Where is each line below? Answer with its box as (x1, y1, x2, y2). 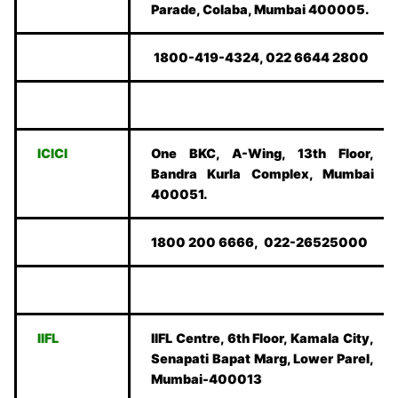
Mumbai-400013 (151, 371, 263, 387)
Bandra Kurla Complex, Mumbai (151, 166, 374, 182)
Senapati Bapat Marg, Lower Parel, (151, 351, 374, 367)
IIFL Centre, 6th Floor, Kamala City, (151, 330, 374, 346)
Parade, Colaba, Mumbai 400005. (151, 2, 370, 18)
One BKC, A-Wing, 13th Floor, (151, 146, 374, 162)
